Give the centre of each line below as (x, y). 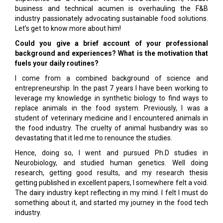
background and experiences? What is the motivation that (111, 53)
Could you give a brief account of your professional (111, 43)
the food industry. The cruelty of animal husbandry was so (111, 128)
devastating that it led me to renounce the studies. (94, 138)
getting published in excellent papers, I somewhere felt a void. (111, 183)
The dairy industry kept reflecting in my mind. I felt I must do (111, 193)
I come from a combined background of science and (111, 78)
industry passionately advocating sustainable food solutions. (111, 18)
